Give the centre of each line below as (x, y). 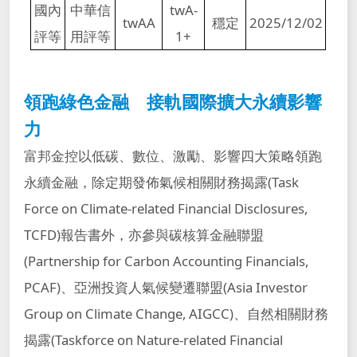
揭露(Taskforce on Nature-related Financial (153, 339)
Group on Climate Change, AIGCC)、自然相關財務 (176, 313)
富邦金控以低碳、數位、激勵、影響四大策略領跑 (173, 155)
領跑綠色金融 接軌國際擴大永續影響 (173, 101)
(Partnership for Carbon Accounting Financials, (166, 261)
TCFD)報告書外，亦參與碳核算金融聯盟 (143, 234)
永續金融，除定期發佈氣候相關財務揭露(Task (161, 182)
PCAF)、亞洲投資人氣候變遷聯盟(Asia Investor (165, 287)
